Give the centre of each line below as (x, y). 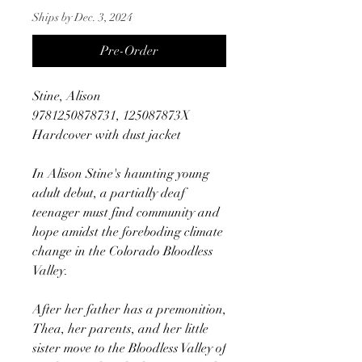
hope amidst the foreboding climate (128, 232)
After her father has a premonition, (129, 309)
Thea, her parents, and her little (120, 328)
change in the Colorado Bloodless (123, 251)
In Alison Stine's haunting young (121, 173)
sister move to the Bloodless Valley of (129, 348)
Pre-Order (129, 51)
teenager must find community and (126, 212)
